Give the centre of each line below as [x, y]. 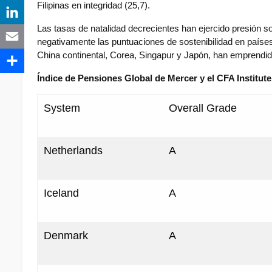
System [63, 108]
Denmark [67, 236]
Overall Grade [204, 108]
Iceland [63, 193]
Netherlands [75, 151]
